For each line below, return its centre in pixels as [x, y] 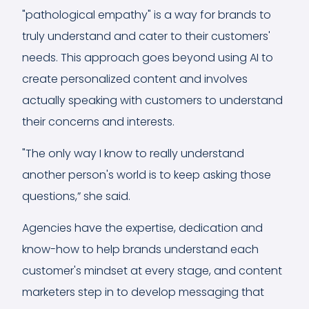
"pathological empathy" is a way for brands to [147, 14]
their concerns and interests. [98, 121]
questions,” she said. [76, 196]
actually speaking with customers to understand [152, 100]
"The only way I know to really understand [133, 153]
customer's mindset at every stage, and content [152, 270]
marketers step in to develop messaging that [143, 292]
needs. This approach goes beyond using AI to [148, 57]
